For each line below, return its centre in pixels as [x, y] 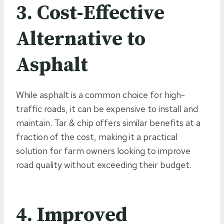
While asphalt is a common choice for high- [100, 94]
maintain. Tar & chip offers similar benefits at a [108, 122]
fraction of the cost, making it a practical [97, 136]
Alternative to [81, 39]
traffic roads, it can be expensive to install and [107, 108]
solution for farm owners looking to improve [103, 150]
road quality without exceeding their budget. [104, 164]
